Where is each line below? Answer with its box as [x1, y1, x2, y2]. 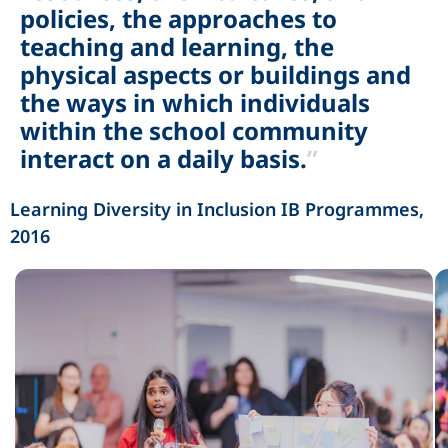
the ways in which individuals [20, 85, 370, 119]
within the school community [20, 113, 368, 147]
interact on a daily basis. [20, 141, 307, 175]
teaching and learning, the [20, 29, 334, 63]
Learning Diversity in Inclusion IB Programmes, [10, 196, 424, 221]
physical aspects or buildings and [20, 57, 411, 91]
